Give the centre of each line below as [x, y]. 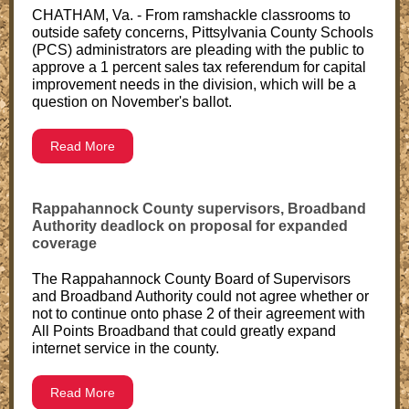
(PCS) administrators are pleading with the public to [198, 50]
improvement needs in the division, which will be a [194, 84]
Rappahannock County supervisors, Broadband [199, 209]
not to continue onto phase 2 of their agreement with [199, 314]
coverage [64, 243]
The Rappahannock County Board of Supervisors [191, 279]
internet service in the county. [126, 348]
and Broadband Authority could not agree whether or [200, 296]
